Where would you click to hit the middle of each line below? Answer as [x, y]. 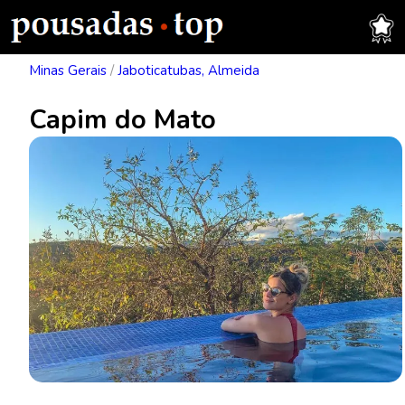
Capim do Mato [122, 120]
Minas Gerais [68, 71]
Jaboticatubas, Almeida [188, 71]
